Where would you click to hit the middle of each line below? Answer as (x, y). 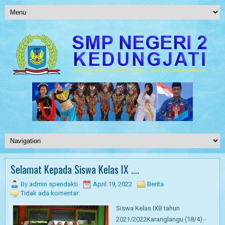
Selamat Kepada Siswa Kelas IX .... (75, 169)
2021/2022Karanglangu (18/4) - (161, 219)
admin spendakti (53, 184)
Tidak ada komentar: (50, 193)
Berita (155, 184)
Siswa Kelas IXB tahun (148, 208)
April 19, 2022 (113, 184)
